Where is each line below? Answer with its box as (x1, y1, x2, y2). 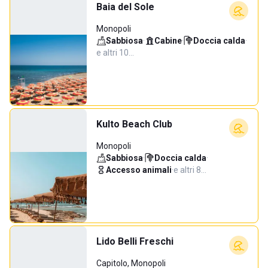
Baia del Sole (96, 1, 154, 13)
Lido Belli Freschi (96, 236, 173, 247)
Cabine (154, 36, 182, 45)
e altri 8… (173, 165, 206, 175)
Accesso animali (106, 165, 172, 175)
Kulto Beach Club (96, 118, 172, 130)
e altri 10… (96, 48, 134, 57)
